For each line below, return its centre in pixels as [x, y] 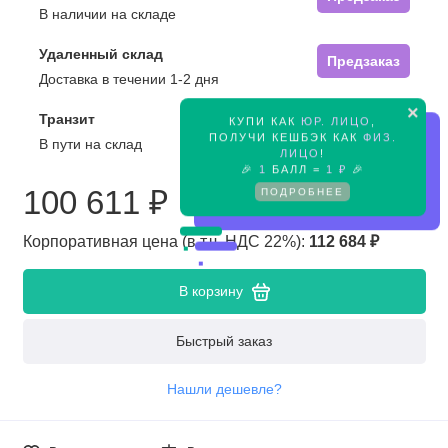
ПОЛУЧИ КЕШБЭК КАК [285, 135]
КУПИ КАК [265, 119]
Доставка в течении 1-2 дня [128, 79]
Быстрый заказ [224, 340]
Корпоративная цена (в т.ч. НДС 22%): [165, 241]
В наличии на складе [107, 14]
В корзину [210, 291]
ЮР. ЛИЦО [336, 119]
